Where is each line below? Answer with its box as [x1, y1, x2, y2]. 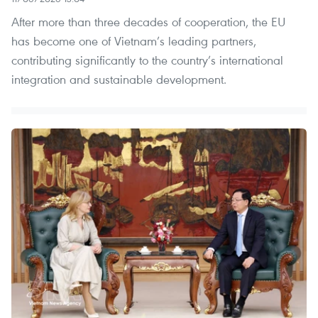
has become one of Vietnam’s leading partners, [11, 33, 256, 50]
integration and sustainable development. [11, 71, 226, 88]
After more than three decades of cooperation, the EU [11, 13, 285, 31]
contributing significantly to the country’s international [11, 52, 283, 69]
